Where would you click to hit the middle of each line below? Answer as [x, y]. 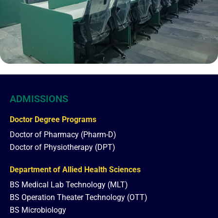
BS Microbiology [38, 210]
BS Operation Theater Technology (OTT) [79, 198]
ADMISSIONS [39, 99]
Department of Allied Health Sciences [75, 170]
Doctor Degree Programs [53, 120]
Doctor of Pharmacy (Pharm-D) [63, 135]
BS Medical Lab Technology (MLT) [69, 185]
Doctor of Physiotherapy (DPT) [63, 147]
